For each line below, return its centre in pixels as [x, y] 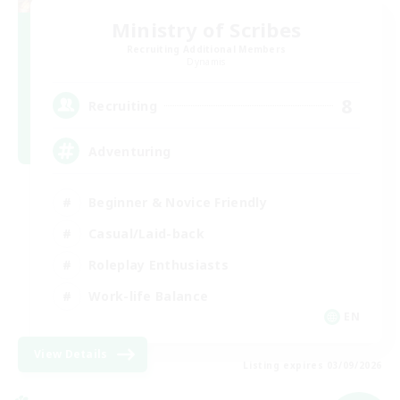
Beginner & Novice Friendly [178, 202]
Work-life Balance [149, 296]
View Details [71, 354]
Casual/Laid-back [146, 233]
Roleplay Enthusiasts [158, 264]
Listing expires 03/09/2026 [312, 365]
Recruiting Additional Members [206, 49]
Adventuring [130, 151]
